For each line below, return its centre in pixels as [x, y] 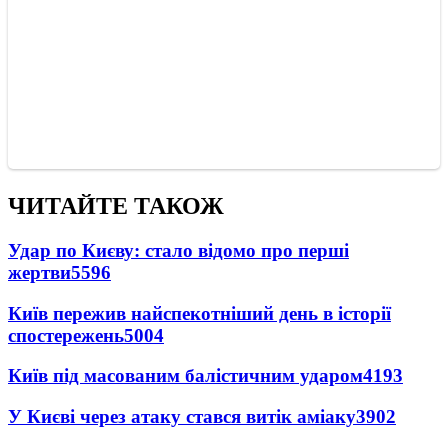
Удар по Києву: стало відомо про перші [178, 250]
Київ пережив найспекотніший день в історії [199, 313]
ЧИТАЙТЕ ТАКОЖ [116, 206]
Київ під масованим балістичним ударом [185, 376]
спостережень [66, 335]
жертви [39, 272]
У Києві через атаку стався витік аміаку [182, 417]
